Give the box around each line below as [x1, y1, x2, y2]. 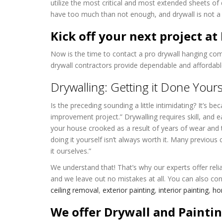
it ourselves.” [51, 146, 91, 156]
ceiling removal [51, 185, 99, 195]
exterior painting [101, 185, 155, 195]
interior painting [157, 185, 209, 195]
